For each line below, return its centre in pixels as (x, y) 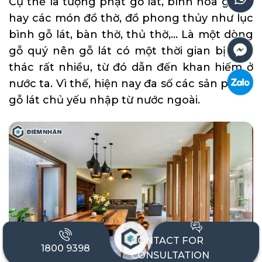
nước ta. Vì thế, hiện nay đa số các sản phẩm (131, 83)
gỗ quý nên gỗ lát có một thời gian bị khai (131, 51)
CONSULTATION (170, 255)
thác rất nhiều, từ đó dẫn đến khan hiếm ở (131, 67)
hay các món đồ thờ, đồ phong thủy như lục (131, 18)
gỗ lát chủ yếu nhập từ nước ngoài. (104, 100)
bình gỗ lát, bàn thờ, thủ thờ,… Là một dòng (131, 34)
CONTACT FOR (167, 240)
